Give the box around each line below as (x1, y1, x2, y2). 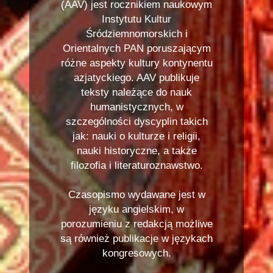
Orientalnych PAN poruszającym (62, 43, 211, 54)
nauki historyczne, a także (76, 145, 197, 157)
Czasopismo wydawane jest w (68, 189, 205, 200)
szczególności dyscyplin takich (65, 116, 208, 127)
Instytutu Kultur (102, 13, 171, 25)
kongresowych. (102, 247, 171, 259)
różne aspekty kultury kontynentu (60, 57, 213, 69)
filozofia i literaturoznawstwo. (70, 160, 203, 171)
